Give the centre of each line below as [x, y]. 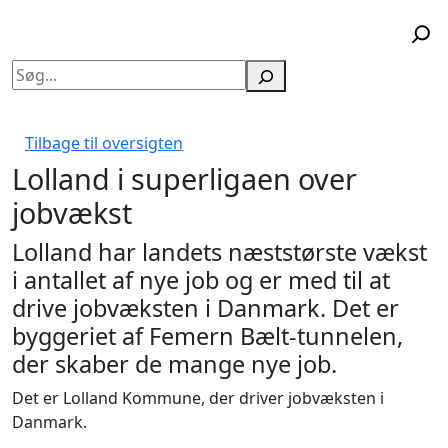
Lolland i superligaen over [184, 179]
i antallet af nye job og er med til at [201, 280]
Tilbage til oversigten [104, 143]
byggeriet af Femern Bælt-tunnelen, [207, 336]
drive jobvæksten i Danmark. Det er [205, 308]
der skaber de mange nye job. [174, 364]
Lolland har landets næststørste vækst [219, 252]
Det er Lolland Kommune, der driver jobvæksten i [198, 398]
